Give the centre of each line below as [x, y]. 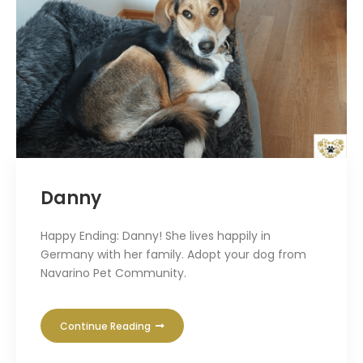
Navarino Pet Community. [113, 273]
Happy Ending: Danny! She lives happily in [156, 235]
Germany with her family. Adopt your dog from [173, 254]
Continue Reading [107, 326]
